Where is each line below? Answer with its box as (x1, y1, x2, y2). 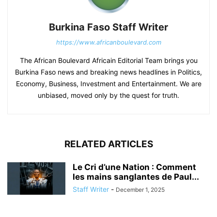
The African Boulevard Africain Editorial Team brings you (19, 56, 198, 64)
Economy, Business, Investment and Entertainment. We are (15, 79, 201, 88)
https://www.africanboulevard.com (56, 38, 161, 46)
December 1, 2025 (116, 186, 165, 193)
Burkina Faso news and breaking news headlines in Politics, (15, 68, 202, 76)
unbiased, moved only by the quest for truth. (38, 91, 179, 99)
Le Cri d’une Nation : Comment (73, 162, 196, 172)
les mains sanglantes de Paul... (73, 172, 199, 182)
